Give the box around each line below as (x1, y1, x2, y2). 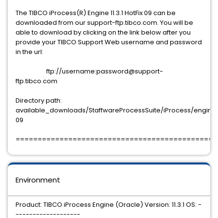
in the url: (16, 47, 43, 56)
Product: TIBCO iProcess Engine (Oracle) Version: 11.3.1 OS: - (16, 200, 201, 209)
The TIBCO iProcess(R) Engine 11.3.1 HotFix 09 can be (16, 8, 176, 18)
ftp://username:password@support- (16, 67, 163, 76)
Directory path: (16, 96, 62, 105)
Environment (16, 175, 60, 185)
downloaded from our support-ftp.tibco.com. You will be (16, 18, 193, 27)
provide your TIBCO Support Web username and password (16, 37, 202, 47)
